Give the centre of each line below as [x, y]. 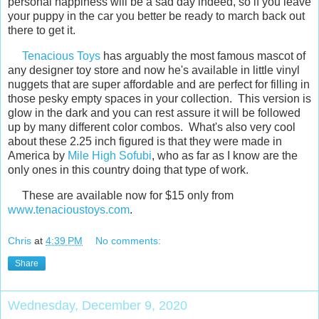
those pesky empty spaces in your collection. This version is [159, 99]
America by [38, 156]
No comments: [129, 240]
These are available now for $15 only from [121, 196]
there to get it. [45, 31]
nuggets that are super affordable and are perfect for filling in [159, 85]
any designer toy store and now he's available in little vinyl [154, 70]
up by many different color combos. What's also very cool [152, 127]
